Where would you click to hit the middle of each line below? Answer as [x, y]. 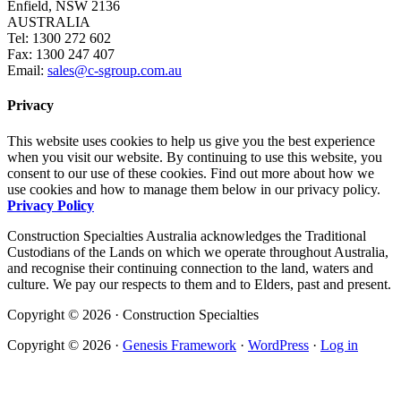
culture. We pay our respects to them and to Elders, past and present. [199, 284]
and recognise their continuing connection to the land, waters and [190, 268]
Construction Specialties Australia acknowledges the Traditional [187, 235]
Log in [339, 345]
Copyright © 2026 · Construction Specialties [133, 314]
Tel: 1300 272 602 [59, 38]
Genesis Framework [179, 345]
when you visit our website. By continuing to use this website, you [195, 157]
